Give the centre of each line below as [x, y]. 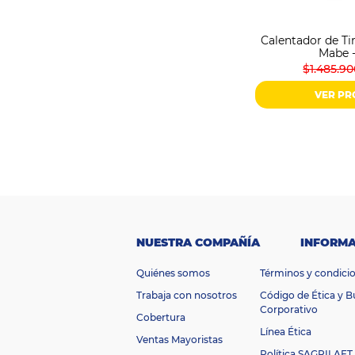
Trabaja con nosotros [187, 295]
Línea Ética [286, 331]
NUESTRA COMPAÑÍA [198, 242]
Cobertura [161, 317]
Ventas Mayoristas [179, 339]
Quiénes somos [173, 273]
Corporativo [289, 309]
